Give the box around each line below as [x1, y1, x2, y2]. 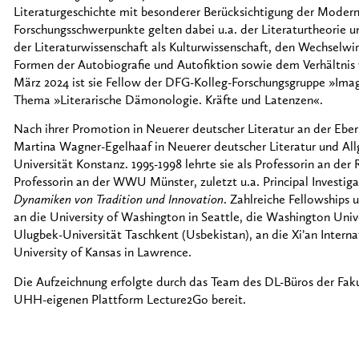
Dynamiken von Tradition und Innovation [14, 194, 224, 208]
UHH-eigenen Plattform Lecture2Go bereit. [14, 293, 246, 307]
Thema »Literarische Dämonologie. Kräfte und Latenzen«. [14, 94, 323, 107]
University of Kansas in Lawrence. [14, 247, 192, 260]
